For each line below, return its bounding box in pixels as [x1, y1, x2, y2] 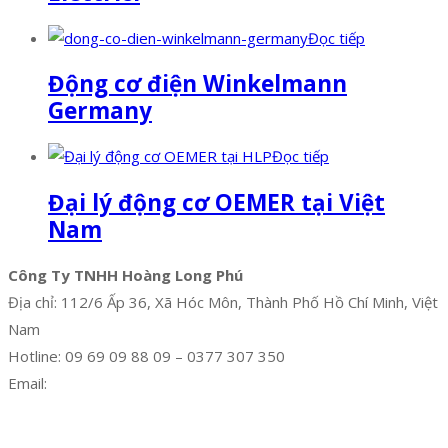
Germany [48, 95, 152, 127]
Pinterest [209, 414, 274, 435]
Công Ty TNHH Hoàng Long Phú [8, 264, 243, 285]
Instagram [134, 414, 205, 435]
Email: [8, 372, 47, 393]
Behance [331, 414, 390, 435]
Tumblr [278, 414, 327, 435]
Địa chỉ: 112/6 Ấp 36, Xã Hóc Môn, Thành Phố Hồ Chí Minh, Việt [8, 291, 438, 312]
